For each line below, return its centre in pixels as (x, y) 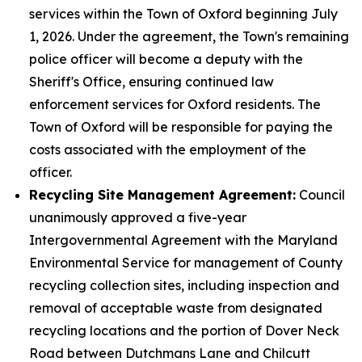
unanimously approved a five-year (138, 217)
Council (320, 195)
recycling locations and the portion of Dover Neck (184, 330)
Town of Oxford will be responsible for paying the (181, 127)
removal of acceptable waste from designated (176, 308)
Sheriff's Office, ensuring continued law (152, 82)
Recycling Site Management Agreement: (162, 195)
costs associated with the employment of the (168, 149)
